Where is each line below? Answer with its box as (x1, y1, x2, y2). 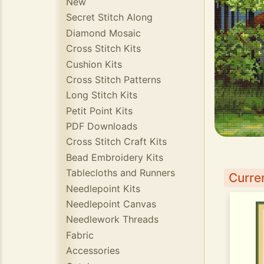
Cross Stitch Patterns (66, 73, 161, 85)
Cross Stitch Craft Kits (66, 136, 167, 148)
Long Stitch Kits (66, 89, 137, 101)
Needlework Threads (66, 213, 159, 226)
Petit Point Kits (66, 104, 133, 117)
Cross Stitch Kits (66, 42, 141, 55)
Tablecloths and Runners (66, 167, 175, 179)
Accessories (66, 245, 120, 257)
